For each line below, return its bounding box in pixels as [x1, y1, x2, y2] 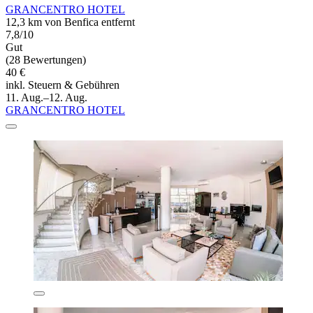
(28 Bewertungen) [6, 54, 86, 66]
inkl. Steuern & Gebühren [6, 79, 119, 92]
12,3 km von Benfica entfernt [6, 16, 135, 29]
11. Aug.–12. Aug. [6, 92, 87, 104]
